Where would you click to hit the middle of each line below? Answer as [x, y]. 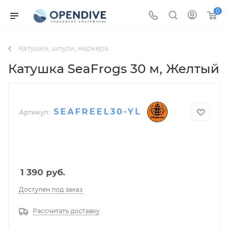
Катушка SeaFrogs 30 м [84, 68]
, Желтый [189, 68]
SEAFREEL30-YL [98, 111]
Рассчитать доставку [66, 211]
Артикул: [34, 112]
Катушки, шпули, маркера [63, 48]
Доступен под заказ [51, 190]
